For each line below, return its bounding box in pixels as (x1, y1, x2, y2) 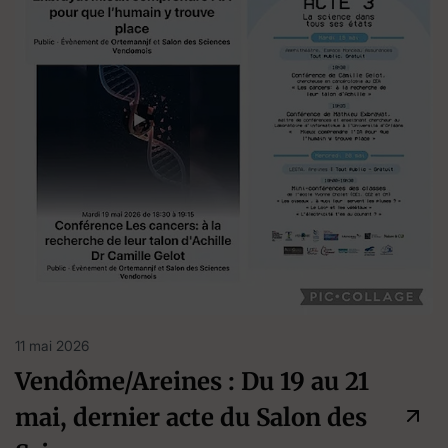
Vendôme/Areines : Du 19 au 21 (15, 366, 369, 398)
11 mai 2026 (15, 337, 89, 355)
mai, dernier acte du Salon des (15, 402, 367, 434)
